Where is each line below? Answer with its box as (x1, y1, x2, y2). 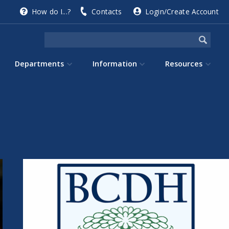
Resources (165, 59, 203, 68)
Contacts (91, 7, 122, 16)
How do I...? (32, 7, 71, 16)
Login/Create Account (145, 7, 219, 16)
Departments (14, 59, 64, 68)
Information (92, 59, 137, 68)
